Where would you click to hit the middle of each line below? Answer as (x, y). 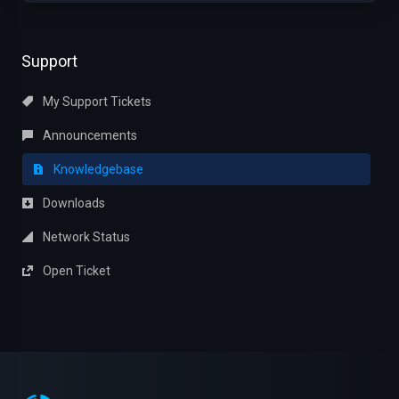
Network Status (85, 237)
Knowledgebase (97, 169)
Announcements (89, 135)
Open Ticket (75, 271)
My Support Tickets (96, 102)
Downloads (73, 203)
